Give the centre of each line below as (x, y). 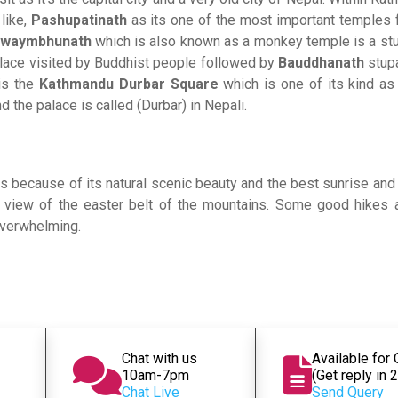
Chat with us (159, 358)
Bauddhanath (323, 63)
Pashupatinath (81, 20)
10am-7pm (155, 375)
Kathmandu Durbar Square (131, 84)
